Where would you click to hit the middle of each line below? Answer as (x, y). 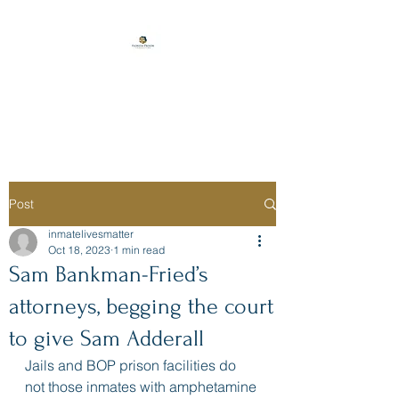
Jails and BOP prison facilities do (132, 365)
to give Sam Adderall (106, 338)
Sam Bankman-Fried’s (109, 274)
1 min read (139, 250)
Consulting (142, 106)
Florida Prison (142, 81)
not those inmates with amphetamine (142, 387)
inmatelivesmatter (91, 234)
